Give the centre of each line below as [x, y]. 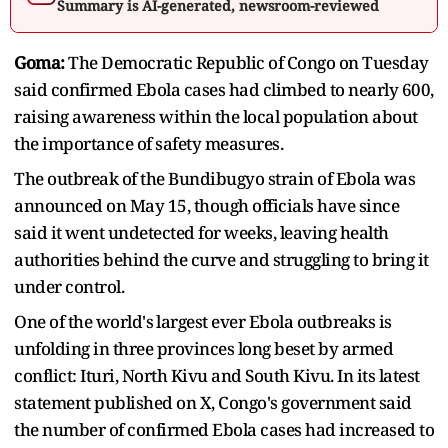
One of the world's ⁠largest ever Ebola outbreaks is [203, 321]
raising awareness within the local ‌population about [216, 116]
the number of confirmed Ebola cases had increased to [224, 429]
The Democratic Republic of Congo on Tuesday [246, 62]
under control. [69, 286]
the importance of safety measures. [148, 143]
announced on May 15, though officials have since [206, 205]
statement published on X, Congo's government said [213, 402]
